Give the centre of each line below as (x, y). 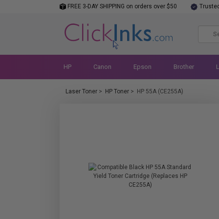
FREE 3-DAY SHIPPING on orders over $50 (121, 6)
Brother (184, 67)
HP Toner (117, 91)
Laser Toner (81, 91)
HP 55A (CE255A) (160, 91)
